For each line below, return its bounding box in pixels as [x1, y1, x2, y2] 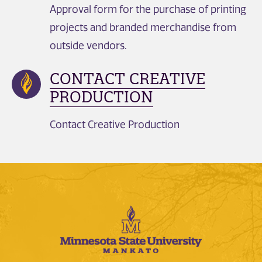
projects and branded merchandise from [50, 21, 236, 33]
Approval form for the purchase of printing [50, 3, 246, 15]
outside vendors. [50, 39, 127, 51]
